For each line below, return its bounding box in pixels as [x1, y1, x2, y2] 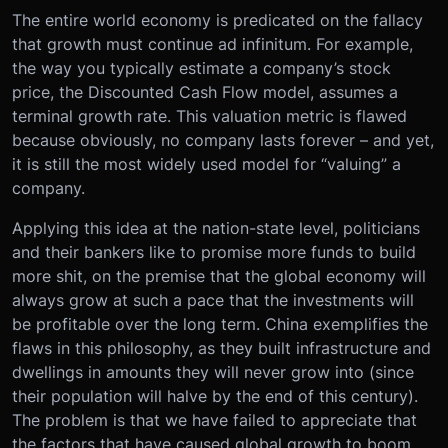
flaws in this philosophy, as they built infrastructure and [12, 338, 431, 359]
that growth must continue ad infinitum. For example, [12, 34, 413, 55]
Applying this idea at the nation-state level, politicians [12, 218, 420, 239]
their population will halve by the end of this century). [12, 386, 418, 407]
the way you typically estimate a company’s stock [12, 58, 391, 79]
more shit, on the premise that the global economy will [12, 266, 426, 287]
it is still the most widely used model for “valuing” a [12, 154, 401, 175]
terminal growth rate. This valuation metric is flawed [12, 106, 407, 127]
